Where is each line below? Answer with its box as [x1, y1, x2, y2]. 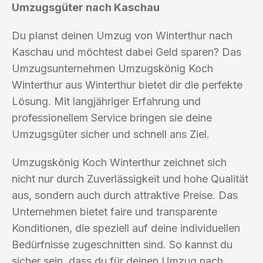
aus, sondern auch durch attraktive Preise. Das [12, 188, 238, 201]
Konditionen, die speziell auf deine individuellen [12, 221, 240, 234]
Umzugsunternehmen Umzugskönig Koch [12, 62, 213, 75]
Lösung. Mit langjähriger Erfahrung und [12, 95, 201, 107]
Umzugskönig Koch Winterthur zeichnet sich [12, 156, 227, 168]
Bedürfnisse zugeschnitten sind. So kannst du [12, 238, 232, 251]
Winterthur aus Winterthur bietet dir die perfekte [12, 78, 242, 91]
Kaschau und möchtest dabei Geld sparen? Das [12, 45, 241, 58]
